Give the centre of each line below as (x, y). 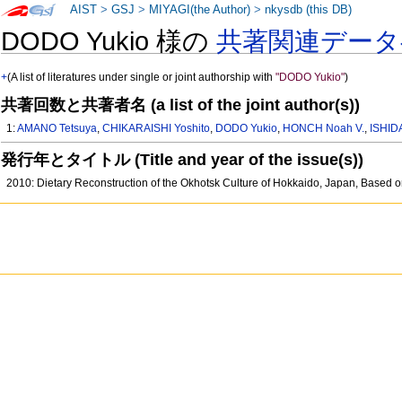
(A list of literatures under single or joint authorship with (142, 78)
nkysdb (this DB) (309, 10)
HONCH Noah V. (324, 129)
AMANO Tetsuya (57, 129)
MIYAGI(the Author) (200, 10)
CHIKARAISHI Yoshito (157, 129)
